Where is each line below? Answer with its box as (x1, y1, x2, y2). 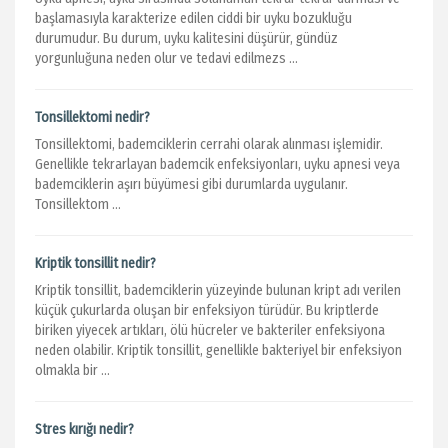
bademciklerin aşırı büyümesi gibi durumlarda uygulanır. (35, 176, 348, 193)
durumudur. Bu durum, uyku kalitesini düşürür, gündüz (35, 30, 338, 47)
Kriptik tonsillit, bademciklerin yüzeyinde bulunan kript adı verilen (35, 282, 401, 299)
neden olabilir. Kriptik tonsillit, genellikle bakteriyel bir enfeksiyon (35, 342, 402, 359)
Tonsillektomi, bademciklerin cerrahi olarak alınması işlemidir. (35, 136, 383, 153)
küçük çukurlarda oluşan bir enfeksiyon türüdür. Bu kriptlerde (35, 302, 379, 319)
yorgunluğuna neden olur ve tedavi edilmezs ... (35, 50, 298, 67)
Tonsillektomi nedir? (35, 109, 150, 126)
